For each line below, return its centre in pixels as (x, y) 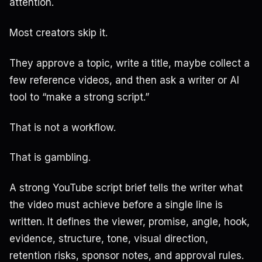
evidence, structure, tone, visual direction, (109, 239)
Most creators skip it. (58, 32)
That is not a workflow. (63, 127)
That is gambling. (50, 158)
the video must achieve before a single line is (116, 205)
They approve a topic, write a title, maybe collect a (130, 63)
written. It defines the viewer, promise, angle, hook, (130, 222)
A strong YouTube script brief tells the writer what (126, 188)
